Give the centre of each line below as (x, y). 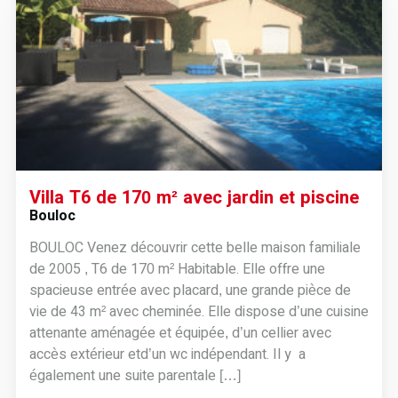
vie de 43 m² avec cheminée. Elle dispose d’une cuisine (199, 311)
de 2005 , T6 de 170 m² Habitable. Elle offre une (177, 269)
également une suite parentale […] (135, 375)
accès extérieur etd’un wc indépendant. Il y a (167, 354)
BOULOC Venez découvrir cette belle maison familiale (195, 247)
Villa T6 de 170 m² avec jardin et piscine (194, 197)
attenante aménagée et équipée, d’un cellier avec (180, 333)
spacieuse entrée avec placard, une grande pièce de (190, 290)
